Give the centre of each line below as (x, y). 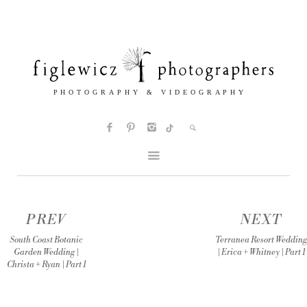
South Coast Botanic (46, 241)
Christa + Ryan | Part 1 (46, 265)
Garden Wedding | (46, 253)
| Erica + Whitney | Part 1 (261, 253)
